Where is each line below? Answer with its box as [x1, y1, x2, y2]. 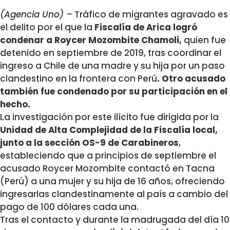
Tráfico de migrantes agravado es [72, 8, 228, 21]
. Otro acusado [157, 72, 225, 85]
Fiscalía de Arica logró [92, 21, 197, 33]
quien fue [184, 33, 226, 46]
